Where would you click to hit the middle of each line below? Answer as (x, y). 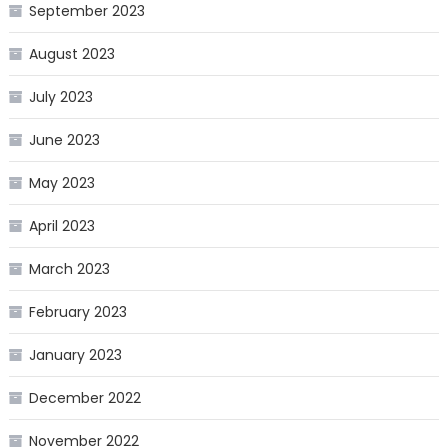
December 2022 (84, 398)
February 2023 (77, 312)
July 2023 (60, 97)
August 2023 (71, 54)
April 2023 (61, 226)
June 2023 (64, 140)
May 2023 (61, 183)
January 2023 (75, 355)
